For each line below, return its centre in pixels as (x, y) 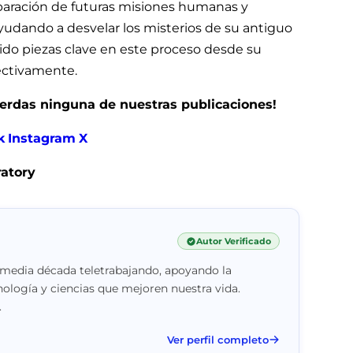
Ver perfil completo (217, 339)
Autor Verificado (233, 242)
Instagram (42, 138)
